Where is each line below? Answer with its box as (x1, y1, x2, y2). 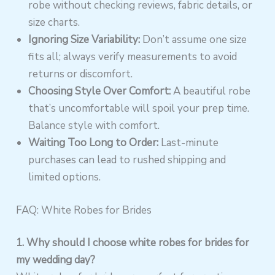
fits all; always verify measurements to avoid (28, 50, 238, 64)
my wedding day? (16, 253, 96, 268)
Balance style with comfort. (28, 118, 160, 133)
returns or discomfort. (28, 67, 133, 82)
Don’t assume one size (140, 33, 247, 47)
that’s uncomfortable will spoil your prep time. (28, 101, 250, 116)
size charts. (28, 15, 80, 30)
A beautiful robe (171, 84, 251, 99)
